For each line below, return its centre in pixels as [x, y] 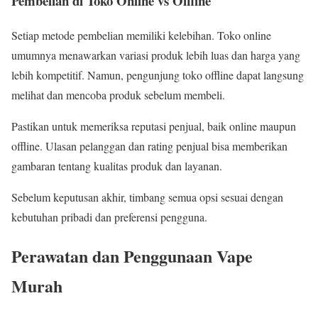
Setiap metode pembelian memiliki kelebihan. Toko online [141, 35]
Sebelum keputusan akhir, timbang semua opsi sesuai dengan [147, 197]
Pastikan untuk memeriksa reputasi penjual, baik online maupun [154, 126]
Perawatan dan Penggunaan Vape [132, 256]
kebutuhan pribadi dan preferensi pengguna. [109, 217]
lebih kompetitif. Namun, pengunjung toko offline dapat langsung [158, 75]
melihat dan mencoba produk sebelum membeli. [118, 95]
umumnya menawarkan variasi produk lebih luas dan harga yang [156, 55]
